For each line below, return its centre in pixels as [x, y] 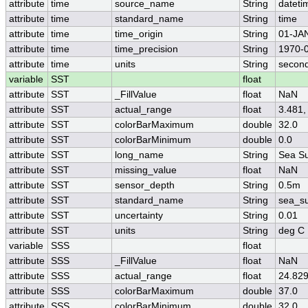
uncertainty [139, 216]
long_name [139, 155]
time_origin [139, 34]
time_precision [146, 49]
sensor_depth [145, 186]
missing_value [146, 170]
